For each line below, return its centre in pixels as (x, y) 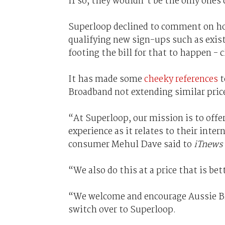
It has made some (106, 79)
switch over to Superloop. (123, 210)
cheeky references (181, 79)
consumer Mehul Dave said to (131, 144)
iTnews (208, 144)
